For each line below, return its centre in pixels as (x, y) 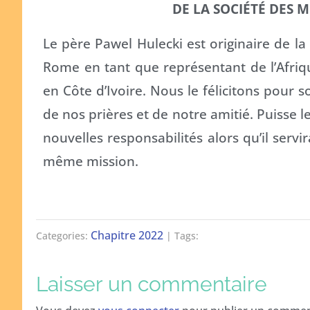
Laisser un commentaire (152, 284)
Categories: (63, 235)
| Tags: (181, 235)
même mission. (91, 161)
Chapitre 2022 (127, 235)
